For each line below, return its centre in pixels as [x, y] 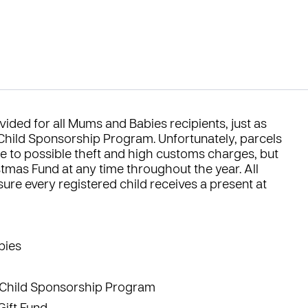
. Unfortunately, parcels [218, 140]
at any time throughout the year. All [159, 170]
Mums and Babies [118, 125]
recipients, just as [217, 125]
